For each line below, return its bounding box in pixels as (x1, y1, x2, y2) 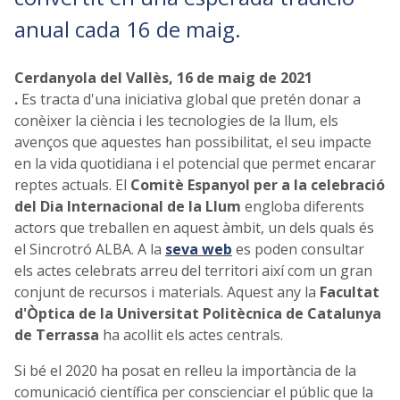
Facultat (320, 282, 379, 303)
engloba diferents (241, 196, 364, 217)
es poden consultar (232, 239, 364, 260)
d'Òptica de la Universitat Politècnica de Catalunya (14, 304, 381, 324)
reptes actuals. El (14, 175, 127, 196)
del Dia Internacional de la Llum (14, 196, 241, 217)
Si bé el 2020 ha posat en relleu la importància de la (14, 361, 356, 381)
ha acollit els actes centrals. (99, 325, 287, 346)
